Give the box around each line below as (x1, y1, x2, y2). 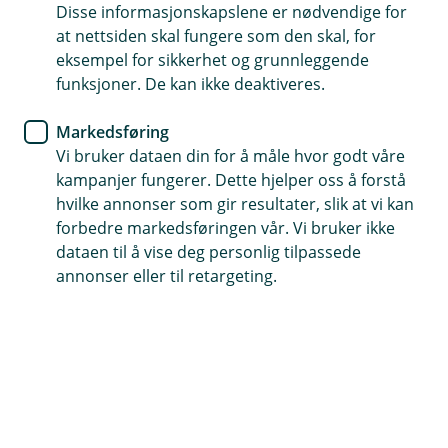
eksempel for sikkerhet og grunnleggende (56, 49, 369, 71)
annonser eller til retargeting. (56, 265, 277, 287)
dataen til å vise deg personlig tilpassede (56, 241, 361, 263)
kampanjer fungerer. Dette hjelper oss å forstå (56, 169, 406, 191)
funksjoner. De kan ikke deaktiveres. (56, 73, 325, 95)
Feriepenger (132, 312, 224, 335)
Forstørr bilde (32, 276, 123, 296)
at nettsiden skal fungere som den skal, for (56, 25, 376, 47)
